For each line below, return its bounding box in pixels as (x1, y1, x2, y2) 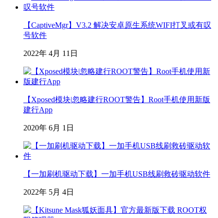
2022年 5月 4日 (23, 187, 74, 196)
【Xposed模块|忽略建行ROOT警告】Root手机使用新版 (23, 95, 210, 104)
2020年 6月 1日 (23, 123, 74, 132)
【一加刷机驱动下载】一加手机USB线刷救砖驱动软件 (23, 169, 210, 178)
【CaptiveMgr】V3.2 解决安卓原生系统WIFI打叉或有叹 (23, 20, 211, 29)
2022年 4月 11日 (23, 49, 78, 57)
